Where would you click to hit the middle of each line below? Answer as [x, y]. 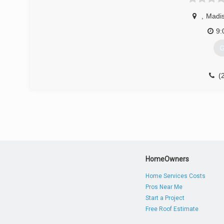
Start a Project [165, 198]
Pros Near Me [164, 187]
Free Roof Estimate [172, 209]
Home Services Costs [176, 176]
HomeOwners [167, 159]
